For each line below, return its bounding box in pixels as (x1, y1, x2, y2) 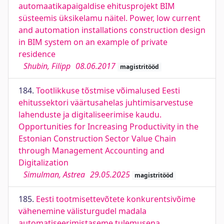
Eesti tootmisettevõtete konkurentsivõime (36, 193, 195, 204)
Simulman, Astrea (23, 169, 85, 180)
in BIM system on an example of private (18, 36, 167, 47)
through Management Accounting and (18, 145, 164, 156)
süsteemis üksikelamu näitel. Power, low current (18, 12, 200, 23)
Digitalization (18, 157, 68, 168)
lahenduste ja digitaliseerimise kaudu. (18, 109, 161, 120)
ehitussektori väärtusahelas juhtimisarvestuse (18, 97, 193, 108)
